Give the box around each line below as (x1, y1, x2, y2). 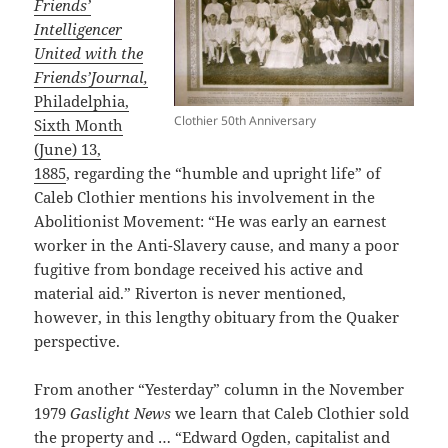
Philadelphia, (34, 90, 130, 111)
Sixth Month (34, 114, 124, 135)
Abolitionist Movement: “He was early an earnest (34, 210, 387, 231)
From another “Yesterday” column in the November (34, 378, 405, 399)
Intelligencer (34, 18, 123, 39)
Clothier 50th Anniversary (173, 111, 316, 129)
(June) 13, (34, 138, 102, 159)
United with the (34, 42, 144, 63)
